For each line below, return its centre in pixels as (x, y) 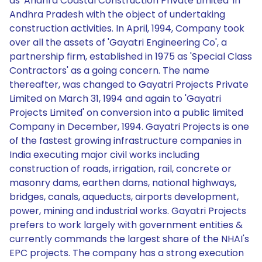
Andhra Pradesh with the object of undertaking (117, 14)
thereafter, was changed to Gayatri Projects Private (129, 85)
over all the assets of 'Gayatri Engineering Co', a (118, 42)
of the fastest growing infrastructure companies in (125, 141)
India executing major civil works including (104, 155)
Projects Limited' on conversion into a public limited (126, 113)
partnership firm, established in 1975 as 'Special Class (131, 56)
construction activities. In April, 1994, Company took (127, 28)
